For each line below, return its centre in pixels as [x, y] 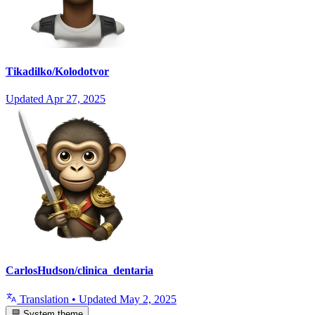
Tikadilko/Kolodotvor [57, 72]
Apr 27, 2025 [76, 99]
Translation [44, 299]
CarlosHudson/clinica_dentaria [79, 270]
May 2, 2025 [148, 299]
